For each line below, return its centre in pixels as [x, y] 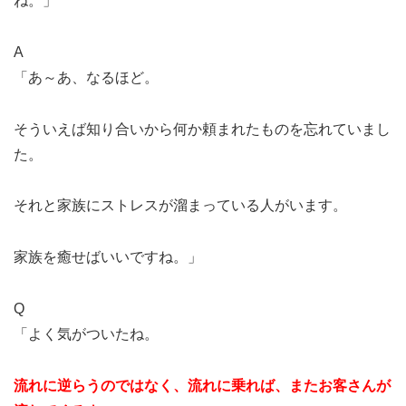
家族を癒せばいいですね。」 [108, 257]
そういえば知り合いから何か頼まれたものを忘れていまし [202, 129]
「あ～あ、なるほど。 [86, 77]
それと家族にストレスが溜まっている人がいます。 [180, 206]
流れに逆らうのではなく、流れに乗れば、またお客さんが [202, 385]
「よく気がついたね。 [86, 333]
